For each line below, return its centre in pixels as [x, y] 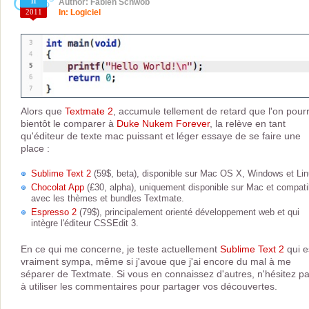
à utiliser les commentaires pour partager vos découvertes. [149, 287]
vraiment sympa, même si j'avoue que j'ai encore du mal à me [156, 262]
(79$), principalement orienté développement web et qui [188, 212]
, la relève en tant [248, 124]
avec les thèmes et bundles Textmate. [108, 199]
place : [35, 149]
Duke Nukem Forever [163, 124]
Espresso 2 [54, 212]
